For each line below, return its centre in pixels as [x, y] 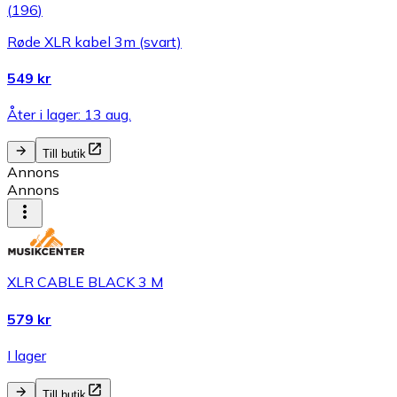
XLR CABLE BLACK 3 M [85, 282]
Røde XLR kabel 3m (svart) [94, 41]
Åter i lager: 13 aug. [69, 115]
